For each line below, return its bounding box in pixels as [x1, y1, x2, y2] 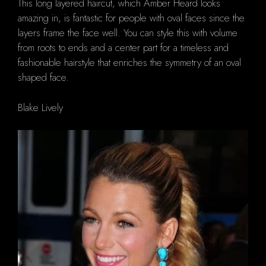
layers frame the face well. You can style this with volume [18, 26, 237, 40]
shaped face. [18, 70, 69, 85]
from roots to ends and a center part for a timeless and [18, 40, 229, 55]
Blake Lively [18, 100, 63, 115]
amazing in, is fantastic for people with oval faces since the [18, 11, 245, 26]
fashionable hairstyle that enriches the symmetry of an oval [18, 55, 241, 70]
